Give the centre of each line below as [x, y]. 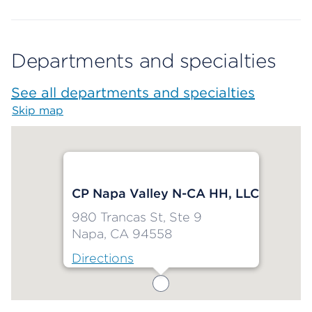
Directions [102, 258]
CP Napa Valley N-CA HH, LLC [165, 194]
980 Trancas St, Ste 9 [136, 217]
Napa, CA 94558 [122, 234]
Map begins [95, 111]
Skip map [38, 111]
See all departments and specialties [133, 93]
